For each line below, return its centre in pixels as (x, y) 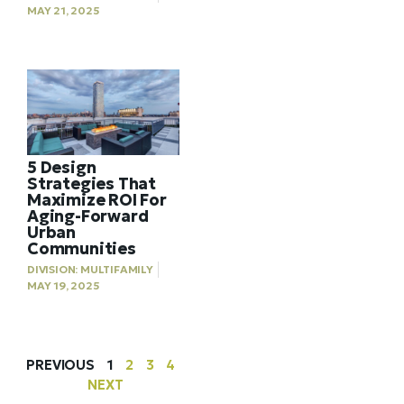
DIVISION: (53, 269)
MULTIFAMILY (117, 269)
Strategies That (92, 183)
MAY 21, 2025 (64, 10)
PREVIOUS (60, 364)
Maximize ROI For (97, 199)
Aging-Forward (88, 216)
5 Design (62, 167)
